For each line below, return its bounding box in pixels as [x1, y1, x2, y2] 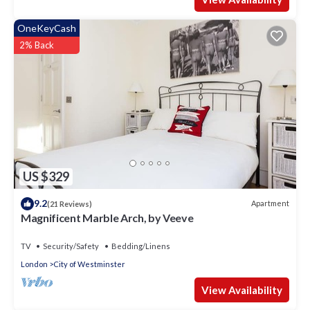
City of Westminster [53, 259, 125, 268]
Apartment [251, 199, 289, 208]
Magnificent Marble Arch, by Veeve [21, 210, 194, 224]
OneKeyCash [17, 22, 76, 35]
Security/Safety [43, 241, 99, 250]
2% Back [19, 39, 54, 51]
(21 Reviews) [47, 199, 92, 208]
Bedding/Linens [111, 241, 170, 250]
